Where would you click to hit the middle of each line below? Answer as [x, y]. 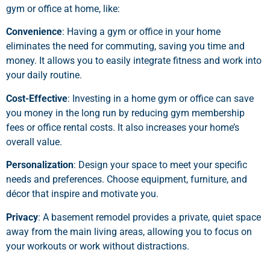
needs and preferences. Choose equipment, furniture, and [127, 180]
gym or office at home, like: [63, 9]
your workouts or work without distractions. [98, 246]
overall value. [34, 142]
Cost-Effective [37, 98]
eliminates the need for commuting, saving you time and [125, 46]
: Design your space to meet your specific [160, 165]
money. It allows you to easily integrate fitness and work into [134, 61]
